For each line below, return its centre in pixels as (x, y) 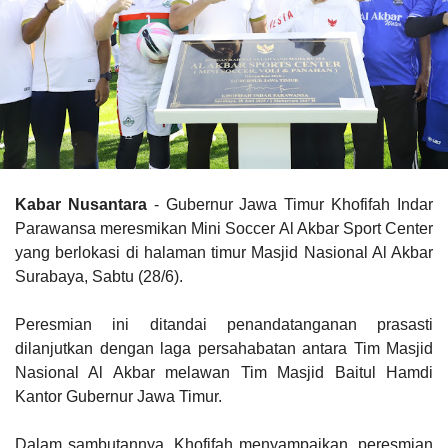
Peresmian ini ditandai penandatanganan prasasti (224, 324)
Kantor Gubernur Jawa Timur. (118, 396)
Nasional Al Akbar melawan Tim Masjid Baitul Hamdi (224, 372)
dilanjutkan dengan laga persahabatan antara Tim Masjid (224, 348)
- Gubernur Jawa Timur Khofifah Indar (290, 204)
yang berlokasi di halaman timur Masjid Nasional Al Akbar (224, 252)
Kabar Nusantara (81, 204)
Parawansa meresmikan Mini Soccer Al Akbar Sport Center (224, 228)
